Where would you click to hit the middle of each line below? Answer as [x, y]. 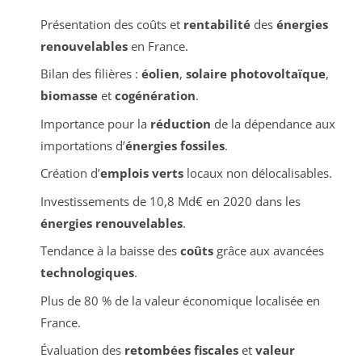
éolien [160, 74]
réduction [180, 123]
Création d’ [70, 173]
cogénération [155, 96]
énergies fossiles [175, 145]
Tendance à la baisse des [110, 251]
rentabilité [217, 24]
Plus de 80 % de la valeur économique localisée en [180, 300]
